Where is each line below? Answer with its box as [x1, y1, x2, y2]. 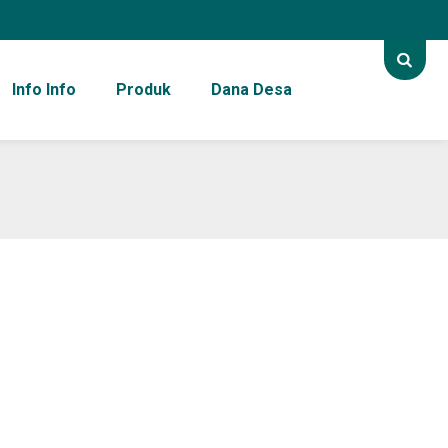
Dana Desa [210, 80, 292, 99]
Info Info [11, 80, 76, 99]
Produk [115, 80, 171, 99]
